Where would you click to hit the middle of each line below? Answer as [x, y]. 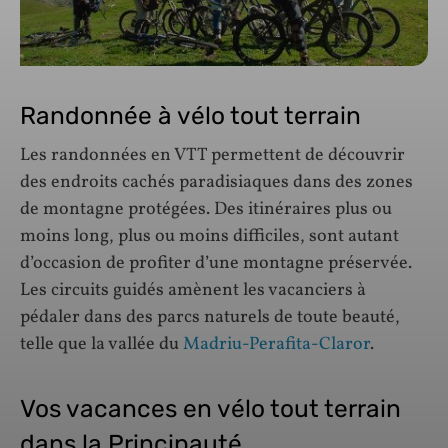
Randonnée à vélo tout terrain [190, 116]
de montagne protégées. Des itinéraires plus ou [206, 210]
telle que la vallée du [101, 345]
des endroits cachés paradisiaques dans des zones [216, 183]
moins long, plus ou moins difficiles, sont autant [209, 237]
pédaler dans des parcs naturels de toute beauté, [210, 318]
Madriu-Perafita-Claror [276, 345]
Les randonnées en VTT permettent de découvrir [212, 156]
